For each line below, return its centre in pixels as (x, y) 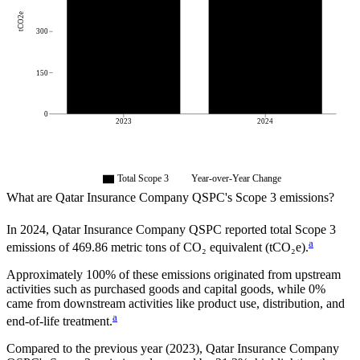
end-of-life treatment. (59, 321)
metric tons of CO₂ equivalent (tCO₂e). (210, 247)
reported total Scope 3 (279, 229)
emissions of (38, 247)
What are (31, 198)
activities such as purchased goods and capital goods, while (156, 288)
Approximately (45, 274)
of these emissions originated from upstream (228, 274)
